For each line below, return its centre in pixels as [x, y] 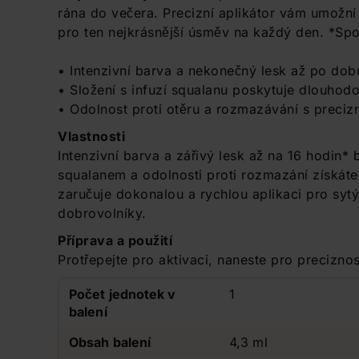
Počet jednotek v [123, 294]
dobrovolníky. [102, 213]
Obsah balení [110, 342]
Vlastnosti [91, 136]
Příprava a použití [115, 240]
